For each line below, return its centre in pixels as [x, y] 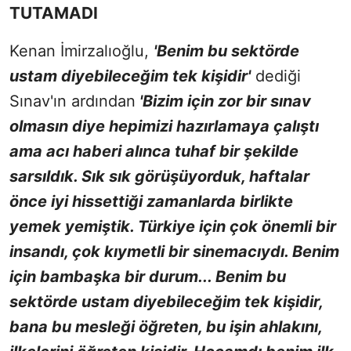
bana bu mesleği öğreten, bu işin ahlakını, [166, 326]
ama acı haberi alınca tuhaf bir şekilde [154, 151]
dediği [276, 76]
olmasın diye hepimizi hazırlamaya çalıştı [164, 126]
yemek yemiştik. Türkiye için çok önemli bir [173, 226]
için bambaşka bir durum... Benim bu [148, 276]
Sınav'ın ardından [72, 101]
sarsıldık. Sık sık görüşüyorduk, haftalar [159, 176]
